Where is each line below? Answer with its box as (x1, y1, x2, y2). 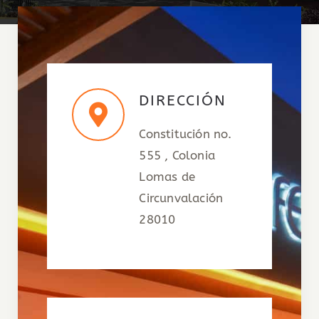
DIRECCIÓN (139, 90, 227, 110)
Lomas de (139, 169, 195, 184)
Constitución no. (139, 126, 232, 141)
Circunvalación (139, 190, 224, 205)
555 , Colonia (139, 147, 215, 162)
